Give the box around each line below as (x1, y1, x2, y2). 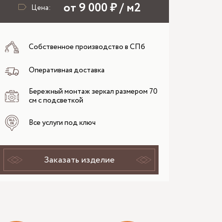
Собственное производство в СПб (28, 41, 145, 53)
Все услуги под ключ (28, 117, 96, 128)
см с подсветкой (28, 95, 83, 106)
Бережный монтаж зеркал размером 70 (28, 86, 158, 97)
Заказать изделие (44, 153, 115, 166)
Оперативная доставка (28, 64, 105, 76)
